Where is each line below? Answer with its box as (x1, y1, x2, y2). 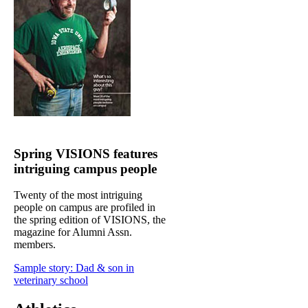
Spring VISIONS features (14, 146, 157, 161)
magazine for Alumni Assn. (14, 226, 132, 239)
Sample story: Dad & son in (14, 262, 134, 274)
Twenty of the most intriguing (14, 189, 142, 201)
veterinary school (14, 274, 88, 287)
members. (14, 239, 56, 251)
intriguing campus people (14, 161, 157, 176)
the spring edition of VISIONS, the (14, 214, 166, 226)
